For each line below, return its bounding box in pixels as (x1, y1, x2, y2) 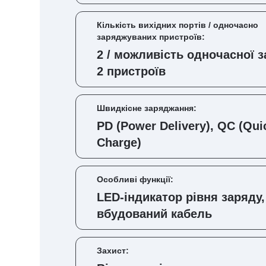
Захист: (97, 246, 129, 255)
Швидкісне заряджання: (97, 103, 197, 113)
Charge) (97, 136, 141, 149)
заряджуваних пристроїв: (97, 32, 205, 42)
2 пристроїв (97, 65, 166, 78)
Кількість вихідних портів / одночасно (97, 20, 258, 30)
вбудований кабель (97, 207, 212, 220)
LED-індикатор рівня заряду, (97, 191, 265, 204)
